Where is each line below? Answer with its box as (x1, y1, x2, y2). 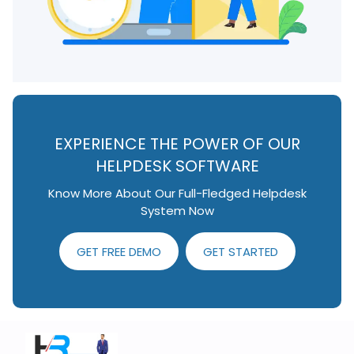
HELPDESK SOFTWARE (95, 154, 259, 177)
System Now (140, 201, 214, 219)
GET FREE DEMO (76, 243, 161, 260)
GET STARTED (202, 243, 278, 260)
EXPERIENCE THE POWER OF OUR (54, 132, 300, 155)
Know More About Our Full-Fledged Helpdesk (47, 184, 307, 201)
